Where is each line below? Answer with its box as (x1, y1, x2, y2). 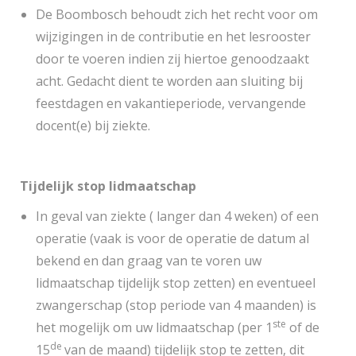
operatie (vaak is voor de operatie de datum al (36, 230, 309, 247)
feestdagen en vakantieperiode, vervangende (36, 95, 306, 112)
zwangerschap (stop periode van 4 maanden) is (36, 296, 316, 314)
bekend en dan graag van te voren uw (36, 252, 261, 269)
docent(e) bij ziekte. (36, 117, 150, 134)
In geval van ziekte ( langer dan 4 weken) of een (36, 207, 319, 225)
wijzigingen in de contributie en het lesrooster (36, 28, 311, 45)
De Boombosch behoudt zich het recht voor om (36, 6, 318, 23)
